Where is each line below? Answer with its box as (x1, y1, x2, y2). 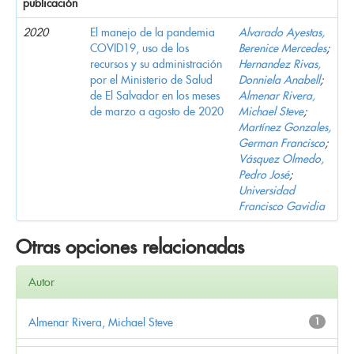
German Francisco (239, 135, 325, 150)
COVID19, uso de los (90, 40, 189, 55)
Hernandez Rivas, (239, 56, 321, 71)
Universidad (239, 183, 295, 198)
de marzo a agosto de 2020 (90, 104, 224, 119)
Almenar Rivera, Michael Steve (28, 314, 173, 330)
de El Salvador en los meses (90, 88, 220, 103)
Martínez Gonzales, (239, 119, 331, 134)
